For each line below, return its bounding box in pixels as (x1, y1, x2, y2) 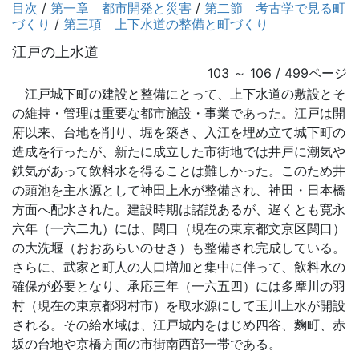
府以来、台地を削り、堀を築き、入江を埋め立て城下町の (12, 124, 345, 140)
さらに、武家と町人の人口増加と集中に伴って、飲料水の (12, 259, 345, 275)
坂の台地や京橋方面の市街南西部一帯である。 (12, 336, 281, 352)
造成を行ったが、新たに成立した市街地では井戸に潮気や (12, 143, 345, 159)
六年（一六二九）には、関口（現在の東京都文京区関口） (12, 220, 345, 236)
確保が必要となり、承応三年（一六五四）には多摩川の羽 (12, 278, 345, 294)
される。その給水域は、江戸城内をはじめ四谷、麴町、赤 (12, 317, 345, 333)
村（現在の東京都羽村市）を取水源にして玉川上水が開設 (12, 297, 345, 313)
